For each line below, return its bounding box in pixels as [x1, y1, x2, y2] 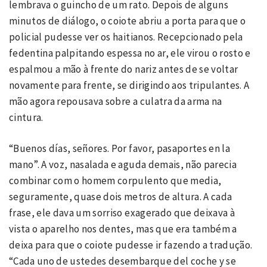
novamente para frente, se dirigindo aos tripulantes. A [9, 78, 250, 92]
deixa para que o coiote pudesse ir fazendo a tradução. [9, 238, 253, 252]
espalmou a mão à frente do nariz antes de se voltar [9, 62, 238, 76]
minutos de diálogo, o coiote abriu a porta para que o [9, 14, 246, 27]
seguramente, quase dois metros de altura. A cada [9, 190, 232, 203]
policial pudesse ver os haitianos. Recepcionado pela [9, 30, 243, 44]
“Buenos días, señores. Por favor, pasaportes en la [9, 142, 230, 155]
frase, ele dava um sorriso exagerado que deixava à [9, 206, 235, 219]
